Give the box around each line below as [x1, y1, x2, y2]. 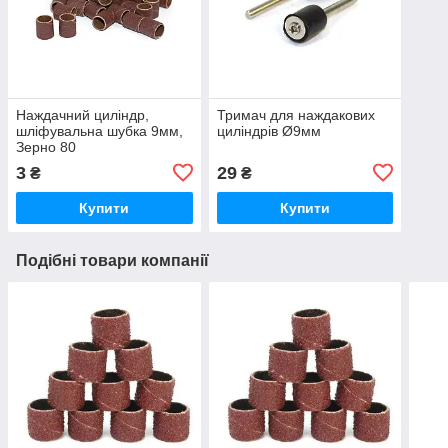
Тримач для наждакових [216, 106, 375, 123]
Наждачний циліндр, [16, 106, 149, 123]
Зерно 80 [16, 138, 76, 155]
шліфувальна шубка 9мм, [16, 122, 183, 139]
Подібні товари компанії [16, 251, 209, 269]
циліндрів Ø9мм [216, 122, 321, 139]
